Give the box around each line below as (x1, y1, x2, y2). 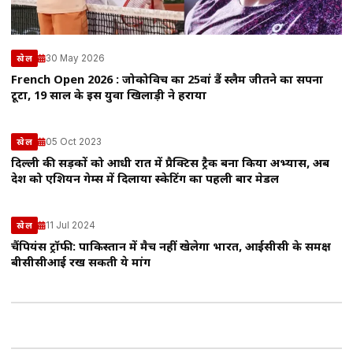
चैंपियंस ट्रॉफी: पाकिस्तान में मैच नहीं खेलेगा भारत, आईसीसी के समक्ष (11, 240, 331, 256)
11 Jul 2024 (46, 219, 95, 231)
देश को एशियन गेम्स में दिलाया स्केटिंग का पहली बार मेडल (11, 173, 279, 188)
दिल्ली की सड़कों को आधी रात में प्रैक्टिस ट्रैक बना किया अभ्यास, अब (11, 157, 329, 173)
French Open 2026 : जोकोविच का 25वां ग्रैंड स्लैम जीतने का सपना (11, 73, 323, 89)
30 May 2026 (46, 52, 105, 64)
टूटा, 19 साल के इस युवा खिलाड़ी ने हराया (11, 89, 206, 105)
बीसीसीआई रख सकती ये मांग (11, 256, 150, 272)
